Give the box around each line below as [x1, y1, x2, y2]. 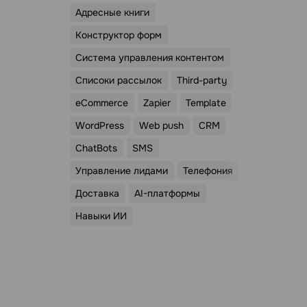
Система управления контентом [75, 51, 225, 64]
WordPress [75, 119, 125, 132]
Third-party [177, 74, 228, 86]
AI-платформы [134, 187, 201, 199]
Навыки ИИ [75, 210, 127, 222]
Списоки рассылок [75, 74, 162, 86]
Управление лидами [75, 164, 169, 177]
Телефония [183, 164, 233, 177]
